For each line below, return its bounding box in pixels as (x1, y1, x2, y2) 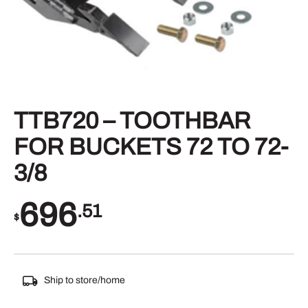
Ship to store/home (43, 274, 125, 285)
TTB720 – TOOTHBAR (14, 107, 251, 133)
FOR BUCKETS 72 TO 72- (14, 133, 288, 159)
